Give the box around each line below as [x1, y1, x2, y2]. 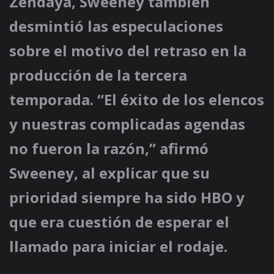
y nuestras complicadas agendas [9, 114, 245, 135]
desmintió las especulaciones [9, 16, 223, 37]
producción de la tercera [9, 65, 187, 86]
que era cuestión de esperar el [9, 212, 229, 232]
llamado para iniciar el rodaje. [9, 236, 228, 257]
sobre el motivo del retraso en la [9, 40, 246, 61]
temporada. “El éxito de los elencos [9, 89, 264, 110]
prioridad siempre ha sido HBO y [9, 187, 245, 208]
